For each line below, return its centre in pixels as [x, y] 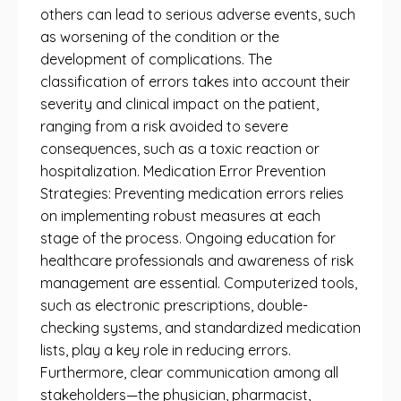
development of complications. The [156, 59]
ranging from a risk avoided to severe [164, 126]
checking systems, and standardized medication [200, 328]
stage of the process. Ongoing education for [188, 238]
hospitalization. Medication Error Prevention [183, 171]
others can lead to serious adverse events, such [198, 14]
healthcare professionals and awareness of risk [197, 260]
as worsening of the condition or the [160, 37]
